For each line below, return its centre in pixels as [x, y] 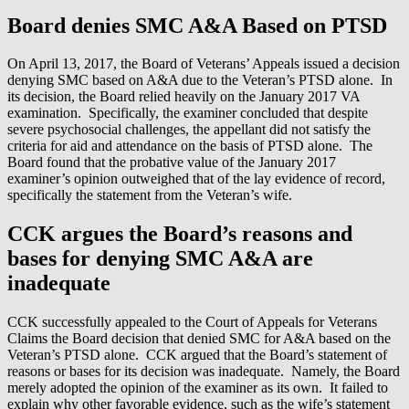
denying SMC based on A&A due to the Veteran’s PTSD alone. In [200, 80]
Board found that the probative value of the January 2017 [172, 163]
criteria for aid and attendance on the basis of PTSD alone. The [190, 146]
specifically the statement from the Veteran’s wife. [150, 195]
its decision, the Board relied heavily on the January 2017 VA [184, 97]
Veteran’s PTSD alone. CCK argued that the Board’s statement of [197, 355]
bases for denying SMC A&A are [160, 259]
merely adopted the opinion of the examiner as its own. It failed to [198, 388]
